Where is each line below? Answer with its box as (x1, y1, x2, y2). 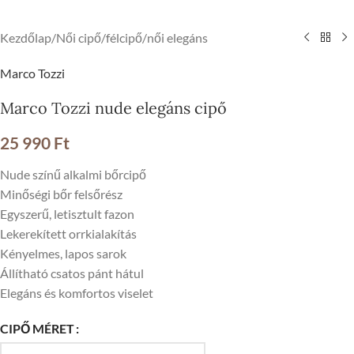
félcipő (106, 29, 142, 45)
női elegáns (147, 29, 208, 45)
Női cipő (56, 29, 101, 45)
